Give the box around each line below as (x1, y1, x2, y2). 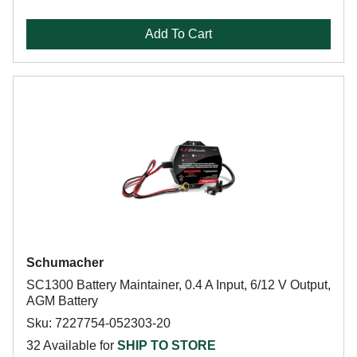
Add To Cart (145, 27, 212, 41)
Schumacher (26, 256, 104, 269)
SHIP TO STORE (117, 339, 216, 352)
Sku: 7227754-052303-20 (26, 316, 171, 330)
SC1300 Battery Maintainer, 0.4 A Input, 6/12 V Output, (26, 278, 331, 292)
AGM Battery (26, 294, 98, 308)
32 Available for (26, 339, 117, 352)
